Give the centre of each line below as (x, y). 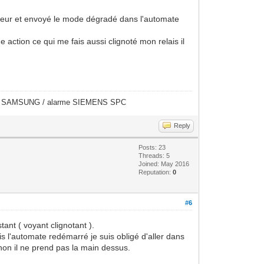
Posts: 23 (152, 147)
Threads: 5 (154, 155)
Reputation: (156, 172)
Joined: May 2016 (164, 164)
